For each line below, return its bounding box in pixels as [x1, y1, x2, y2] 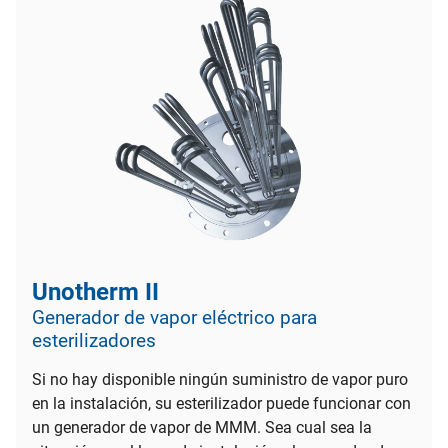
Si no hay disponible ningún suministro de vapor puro [32, 369, 408, 389]
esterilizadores [32, 328, 156, 352]
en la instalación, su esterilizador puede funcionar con [32, 393, 411, 413]
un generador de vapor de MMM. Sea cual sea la [32, 417, 372, 437]
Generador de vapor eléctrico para [32, 305, 317, 329]
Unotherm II [32, 277, 159, 306]
